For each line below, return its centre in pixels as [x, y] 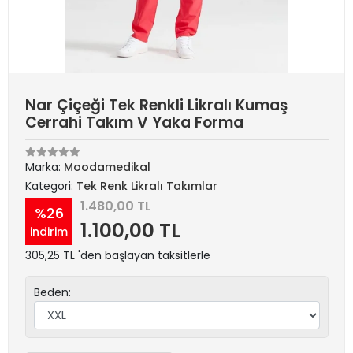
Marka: [45, 167]
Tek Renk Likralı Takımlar [147, 186]
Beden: [52, 292]
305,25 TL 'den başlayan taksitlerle [118, 255]
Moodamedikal [107, 167]
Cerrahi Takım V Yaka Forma [134, 123]
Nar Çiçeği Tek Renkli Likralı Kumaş [156, 105]
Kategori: [51, 186]
